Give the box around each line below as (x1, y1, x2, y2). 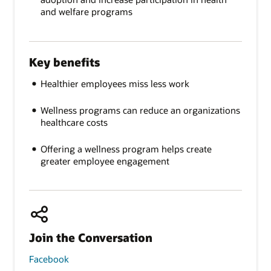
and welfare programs (40, 5, 132, 18)
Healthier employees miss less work (40, 77, 189, 90)
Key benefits (29, 54, 100, 70)
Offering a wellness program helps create (40, 142, 212, 155)
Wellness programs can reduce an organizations (40, 103, 240, 116)
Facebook (29, 253, 69, 266)
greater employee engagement (40, 154, 169, 167)
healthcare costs (40, 116, 108, 128)
